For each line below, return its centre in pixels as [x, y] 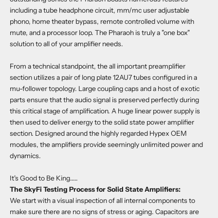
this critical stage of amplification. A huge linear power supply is [105, 111]
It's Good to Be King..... [44, 178]
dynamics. [25, 155]
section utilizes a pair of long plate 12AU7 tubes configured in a [103, 77]
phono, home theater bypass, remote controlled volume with [102, 21]
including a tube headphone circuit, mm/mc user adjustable [100, 10]
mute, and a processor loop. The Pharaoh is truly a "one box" [100, 32]
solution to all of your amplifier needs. [66, 44]
